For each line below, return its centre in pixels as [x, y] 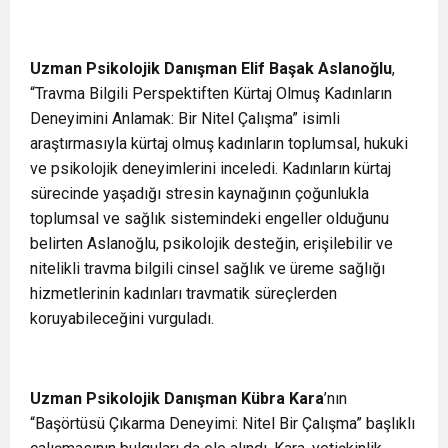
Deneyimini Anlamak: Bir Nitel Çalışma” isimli [185, 118]
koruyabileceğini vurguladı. [122, 318]
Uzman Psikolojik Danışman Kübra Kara [177, 398]
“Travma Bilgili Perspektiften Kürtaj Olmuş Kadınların [211, 93]
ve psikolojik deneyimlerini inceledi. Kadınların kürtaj [210, 168]
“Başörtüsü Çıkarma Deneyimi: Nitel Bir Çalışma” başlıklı [222, 423]
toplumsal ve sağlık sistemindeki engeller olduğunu [209, 218]
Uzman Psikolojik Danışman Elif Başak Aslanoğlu [211, 68]
